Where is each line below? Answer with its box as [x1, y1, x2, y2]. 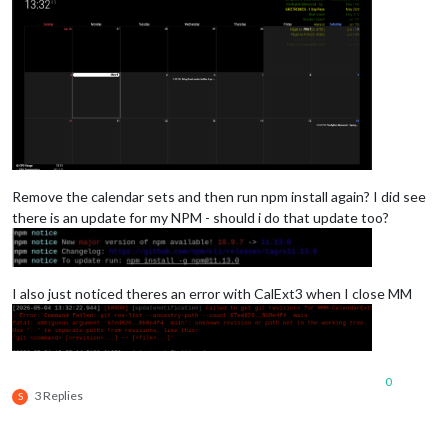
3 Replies [34, 388, 83, 404]
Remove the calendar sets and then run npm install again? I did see [12, 188, 426, 206]
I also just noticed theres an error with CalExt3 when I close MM [12, 284, 412, 302]
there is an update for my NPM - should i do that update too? [12, 209, 389, 227]
